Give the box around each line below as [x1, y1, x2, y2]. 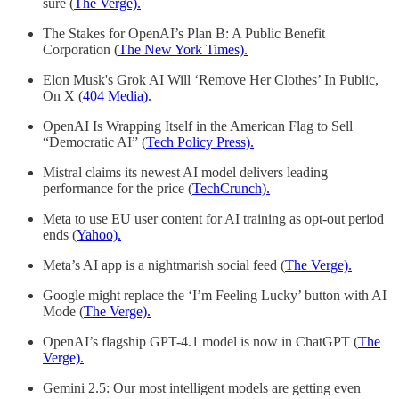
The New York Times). [118, 41, 248, 57]
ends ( [43, 226, 77, 242]
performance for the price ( [43, 180, 192, 196]
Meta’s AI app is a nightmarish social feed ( [43, 256, 285, 273]
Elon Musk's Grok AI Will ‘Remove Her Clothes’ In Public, [43, 71, 379, 87]
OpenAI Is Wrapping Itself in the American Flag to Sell [43, 118, 353, 134]
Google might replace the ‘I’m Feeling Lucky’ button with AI [43, 287, 387, 303]
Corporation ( [43, 41, 118, 57]
